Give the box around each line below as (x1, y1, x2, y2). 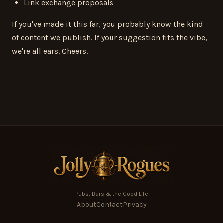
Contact (96, 200, 123, 209)
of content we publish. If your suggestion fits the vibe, (12, 33, 207, 42)
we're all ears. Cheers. (12, 46, 88, 56)
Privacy (122, 200, 147, 209)
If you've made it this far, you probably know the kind (12, 19, 203, 29)
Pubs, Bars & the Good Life (75, 190, 148, 197)
